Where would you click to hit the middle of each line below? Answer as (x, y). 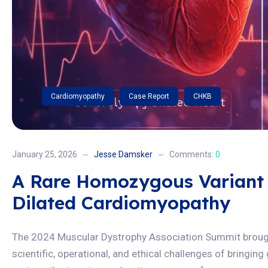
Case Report (149, 96)
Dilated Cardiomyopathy (121, 203)
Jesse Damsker (123, 154)
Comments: (192, 154)
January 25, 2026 (45, 154)
